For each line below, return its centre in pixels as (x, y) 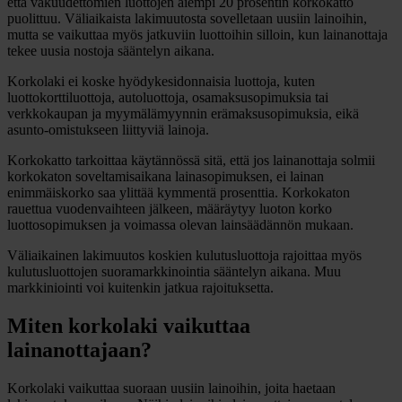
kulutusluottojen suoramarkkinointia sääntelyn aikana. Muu (174, 271)
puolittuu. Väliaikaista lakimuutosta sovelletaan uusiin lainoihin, (187, 18)
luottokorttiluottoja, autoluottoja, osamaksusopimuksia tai (168, 97)
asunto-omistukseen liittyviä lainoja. (108, 129)
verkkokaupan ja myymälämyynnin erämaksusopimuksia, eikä (183, 113)
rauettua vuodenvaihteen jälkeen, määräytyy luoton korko (170, 208)
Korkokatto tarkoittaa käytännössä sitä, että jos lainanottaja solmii (191, 160)
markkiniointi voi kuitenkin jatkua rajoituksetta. (140, 287)
